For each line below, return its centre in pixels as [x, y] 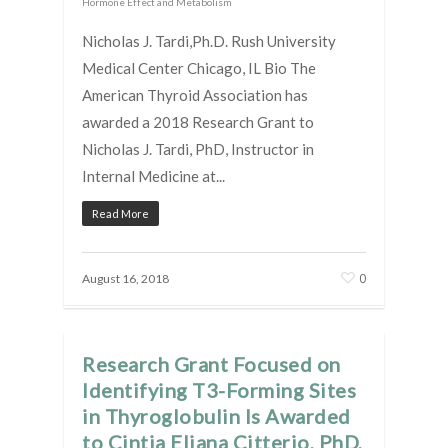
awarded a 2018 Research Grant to [198, 121]
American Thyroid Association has [195, 94]
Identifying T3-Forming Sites [219, 389]
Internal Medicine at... [153, 175]
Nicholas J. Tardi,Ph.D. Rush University [209, 40]
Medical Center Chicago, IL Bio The [199, 67]
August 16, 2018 [125, 278]
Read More [120, 213]
